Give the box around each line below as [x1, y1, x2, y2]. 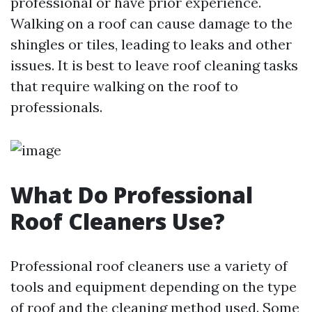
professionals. [10, 98, 102, 116]
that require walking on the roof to [10, 77, 238, 95]
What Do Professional [10, 180, 253, 210]
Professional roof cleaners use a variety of [10, 257, 288, 274]
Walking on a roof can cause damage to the [10, 15, 292, 32]
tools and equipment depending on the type [10, 278, 297, 295]
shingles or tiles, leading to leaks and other [10, 36, 292, 53]
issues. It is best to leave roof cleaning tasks [10, 56, 298, 74]
